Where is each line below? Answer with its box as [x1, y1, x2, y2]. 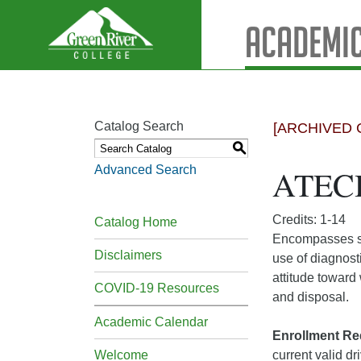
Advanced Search [94, 163, 197, 176]
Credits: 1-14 [272, 213, 346, 226]
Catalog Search [94, 119, 184, 133]
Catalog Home [94, 215, 177, 229]
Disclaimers [94, 248, 162, 262]
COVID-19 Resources [94, 281, 219, 295]
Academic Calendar [94, 315, 208, 329]
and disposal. [272, 290, 349, 304]
